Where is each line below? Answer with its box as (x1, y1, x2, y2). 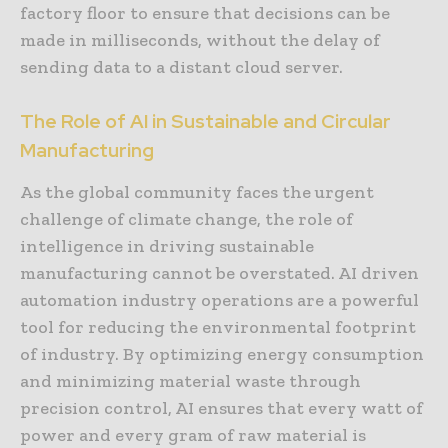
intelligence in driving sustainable (20, 235, 314, 258)
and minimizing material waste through (20, 370, 361, 393)
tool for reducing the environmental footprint (20, 316, 416, 339)
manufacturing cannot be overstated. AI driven (20, 262, 419, 285)
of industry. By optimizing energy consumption (20, 343, 424, 366)
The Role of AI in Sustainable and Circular (20, 109, 391, 135)
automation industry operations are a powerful (20, 289, 419, 312)
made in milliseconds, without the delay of (20, 29, 380, 52)
